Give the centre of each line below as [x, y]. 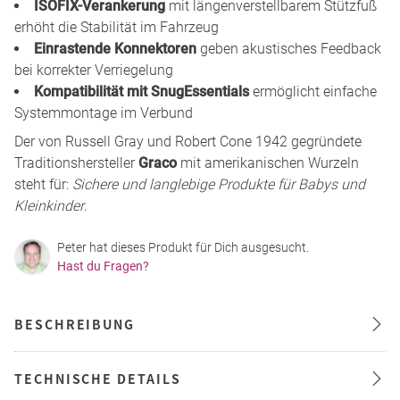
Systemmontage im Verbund [104, 112]
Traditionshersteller [76, 162]
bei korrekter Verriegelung [94, 70]
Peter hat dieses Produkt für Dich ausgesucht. [183, 247]
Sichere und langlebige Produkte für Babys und [219, 184]
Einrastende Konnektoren [115, 48]
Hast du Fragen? [103, 266]
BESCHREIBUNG [75, 324]
